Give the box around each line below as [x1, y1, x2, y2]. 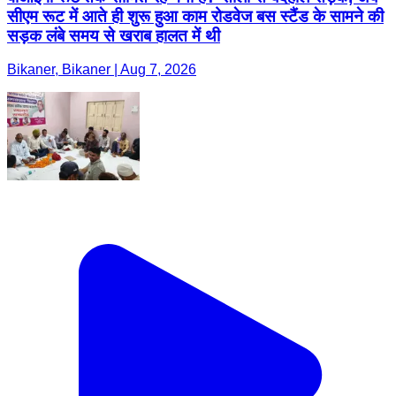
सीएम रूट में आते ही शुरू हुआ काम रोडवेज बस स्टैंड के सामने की [7, 6, 384, 26]
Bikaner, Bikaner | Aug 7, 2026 [7, 62, 196, 78]
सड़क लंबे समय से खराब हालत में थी [7, 26, 220, 45]
